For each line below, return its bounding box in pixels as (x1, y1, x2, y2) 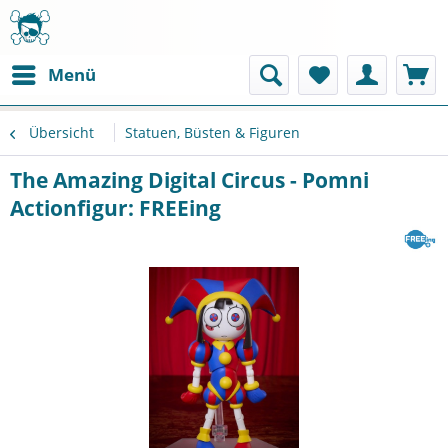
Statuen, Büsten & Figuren (125, 123, 300, 142)
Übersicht (29, 123, 94, 142)
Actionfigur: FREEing (10, 194, 221, 222)
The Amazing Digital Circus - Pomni (10, 166, 369, 194)
